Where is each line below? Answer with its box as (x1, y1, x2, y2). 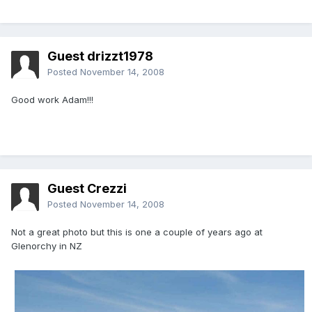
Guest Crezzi (47, 181, 127, 196)
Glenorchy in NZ (11, 240, 82, 252)
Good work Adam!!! (11, 94, 93, 106)
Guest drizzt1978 (47, 49, 153, 64)
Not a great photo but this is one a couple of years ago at (11, 226, 263, 238)
